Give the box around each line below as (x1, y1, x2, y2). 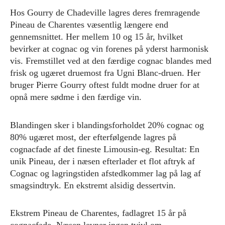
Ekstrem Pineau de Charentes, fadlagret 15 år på (10, 208, 186, 218)
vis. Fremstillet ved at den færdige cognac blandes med (10, 56, 211, 66)
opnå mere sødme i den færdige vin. (10, 92, 142, 102)
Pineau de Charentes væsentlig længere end (10, 20, 168, 30)
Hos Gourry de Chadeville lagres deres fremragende (10, 8, 200, 18)
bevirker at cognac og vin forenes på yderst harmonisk (10, 44, 208, 54)
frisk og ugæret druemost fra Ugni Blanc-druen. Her (10, 68, 200, 78)
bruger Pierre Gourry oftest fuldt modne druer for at (10, 80, 199, 90)
